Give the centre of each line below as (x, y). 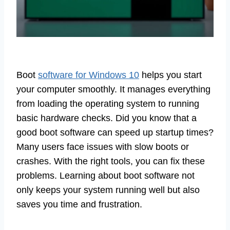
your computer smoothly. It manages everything (113, 90)
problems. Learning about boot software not (106, 176)
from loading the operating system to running (108, 104)
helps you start (170, 75)
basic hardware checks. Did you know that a (107, 118)
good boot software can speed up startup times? (115, 133)
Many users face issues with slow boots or (103, 147)
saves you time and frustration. (79, 205)
